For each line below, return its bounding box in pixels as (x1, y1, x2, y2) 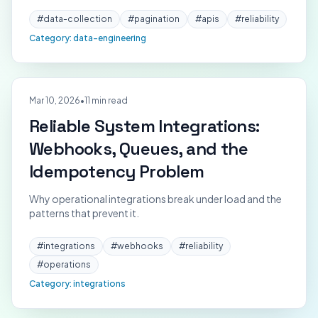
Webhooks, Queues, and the (29, 138, 248, 160)
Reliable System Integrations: (29, 115, 260, 137)
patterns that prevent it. (29, 207, 139, 219)
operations (43, 259, 91, 270)
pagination (134, 13, 180, 24)
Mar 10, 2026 (29, 95, 80, 106)
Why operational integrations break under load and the (29, 192, 282, 205)
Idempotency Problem (29, 160, 204, 182)
